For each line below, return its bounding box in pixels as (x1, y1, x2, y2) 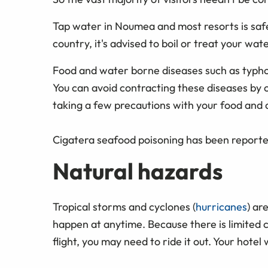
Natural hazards (53, 156, 223, 185)
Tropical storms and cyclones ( (53, 199, 196, 214)
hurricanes (196, 199, 247, 214)
